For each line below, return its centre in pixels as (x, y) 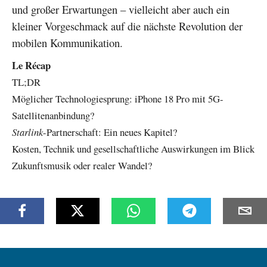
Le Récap (31, 65)
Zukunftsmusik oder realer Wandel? (82, 165)
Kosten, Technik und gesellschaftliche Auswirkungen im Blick (133, 148)
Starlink (27, 132)
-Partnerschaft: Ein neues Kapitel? (110, 132)
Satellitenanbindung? (53, 115)
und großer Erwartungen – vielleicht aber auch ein (121, 9)
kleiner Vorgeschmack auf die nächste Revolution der (127, 26)
